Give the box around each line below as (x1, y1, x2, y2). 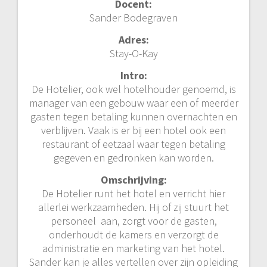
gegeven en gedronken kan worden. (53, 150, 214, 164)
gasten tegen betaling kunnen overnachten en (30, 109, 237, 123)
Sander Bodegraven (89, 10, 178, 24)
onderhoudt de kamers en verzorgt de (48, 227, 219, 241)
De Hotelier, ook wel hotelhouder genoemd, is (31, 82, 236, 96)
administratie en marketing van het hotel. (42, 241, 225, 255)
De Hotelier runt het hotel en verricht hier (42, 186, 225, 200)
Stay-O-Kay (109, 46, 158, 60)
